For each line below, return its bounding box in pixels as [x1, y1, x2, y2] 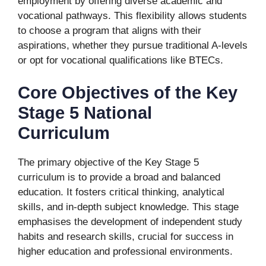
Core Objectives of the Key [18, 83, 237, 102]
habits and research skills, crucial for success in [18, 231, 233, 242]
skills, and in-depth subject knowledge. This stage [18, 201, 239, 213]
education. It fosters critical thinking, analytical [18, 186, 224, 198]
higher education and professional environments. [18, 246, 233, 257]
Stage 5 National [18, 103, 152, 122]
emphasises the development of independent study [18, 216, 242, 227]
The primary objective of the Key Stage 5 [18, 157, 199, 168]
